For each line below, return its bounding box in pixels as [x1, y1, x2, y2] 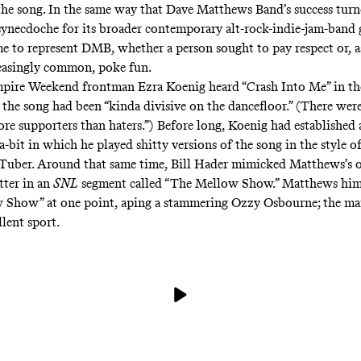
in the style [284, 137, 346, 153]
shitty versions [135, 137, 217, 153]
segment [77, 176, 127, 192]
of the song [216, 137, 285, 153]
